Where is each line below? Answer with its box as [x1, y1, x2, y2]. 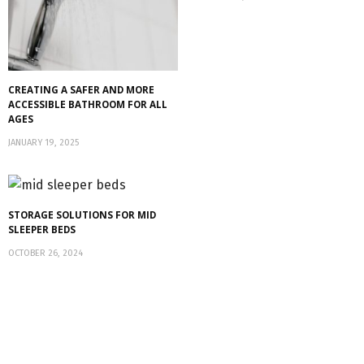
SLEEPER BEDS [8, 223, 76, 236]
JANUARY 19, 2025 [8, 137, 79, 149]
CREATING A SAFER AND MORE [8, 84, 154, 97]
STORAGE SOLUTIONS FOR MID [8, 208, 156, 221]
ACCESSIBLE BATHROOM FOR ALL [8, 98, 167, 111]
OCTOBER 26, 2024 [8, 247, 83, 258]
